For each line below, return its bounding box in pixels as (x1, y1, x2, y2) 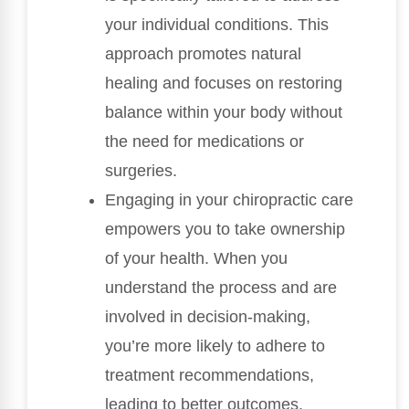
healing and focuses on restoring (105, 74, 342, 93)
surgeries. (105, 162, 177, 181)
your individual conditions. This (105, 16, 329, 35)
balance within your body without (105, 103, 342, 122)
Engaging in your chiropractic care (105, 191, 353, 210)
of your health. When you (105, 249, 288, 268)
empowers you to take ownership (105, 220, 345, 239)
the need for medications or (105, 132, 304, 152)
